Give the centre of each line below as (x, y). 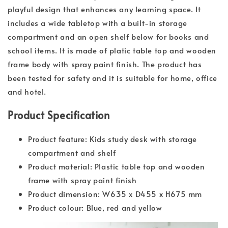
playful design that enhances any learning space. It (104, 9)
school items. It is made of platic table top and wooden (112, 50)
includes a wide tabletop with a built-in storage (97, 23)
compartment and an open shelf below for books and (108, 37)
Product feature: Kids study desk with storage (113, 139)
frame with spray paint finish (82, 180)
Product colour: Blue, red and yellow (95, 208)
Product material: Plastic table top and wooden (117, 166)
